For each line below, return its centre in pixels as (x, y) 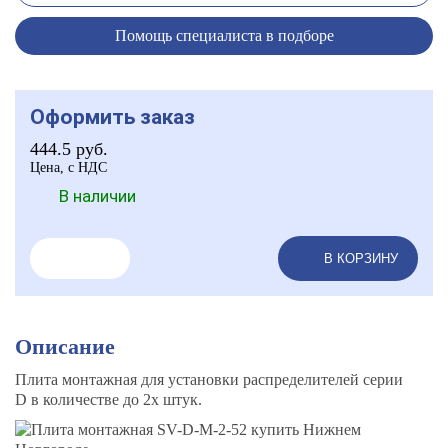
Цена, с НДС (68, 167)
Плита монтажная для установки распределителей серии (209, 379)
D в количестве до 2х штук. (108, 399)
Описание (65, 346)
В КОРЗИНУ (361, 258)
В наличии (97, 196)
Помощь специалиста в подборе (224, 35)
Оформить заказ (112, 117)
